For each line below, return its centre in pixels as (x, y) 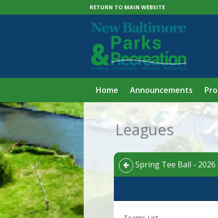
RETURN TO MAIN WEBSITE (127, 7)
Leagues (145, 129)
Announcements (161, 90)
